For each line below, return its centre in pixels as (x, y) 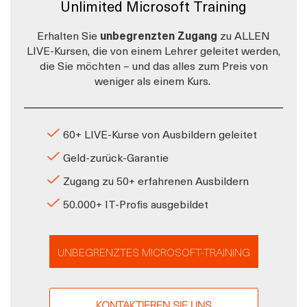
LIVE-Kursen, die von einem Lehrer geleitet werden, (153, 50)
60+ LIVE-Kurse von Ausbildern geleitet (160, 134)
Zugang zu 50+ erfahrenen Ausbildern (156, 180)
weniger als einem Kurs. (153, 80)
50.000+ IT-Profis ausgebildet (136, 204)
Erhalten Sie (67, 35)
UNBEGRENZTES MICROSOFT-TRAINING (153, 251)
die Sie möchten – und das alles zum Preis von (153, 65)
